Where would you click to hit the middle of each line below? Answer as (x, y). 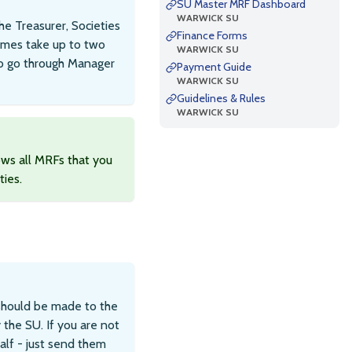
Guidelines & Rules (221, 98)
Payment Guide (214, 67)
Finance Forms (212, 35)
